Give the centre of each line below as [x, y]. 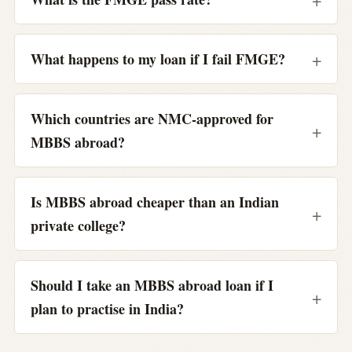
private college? [78, 225]
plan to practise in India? [107, 308]
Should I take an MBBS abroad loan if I [152, 285]
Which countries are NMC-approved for [152, 118]
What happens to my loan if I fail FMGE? [158, 59]
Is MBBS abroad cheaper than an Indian [155, 202]
